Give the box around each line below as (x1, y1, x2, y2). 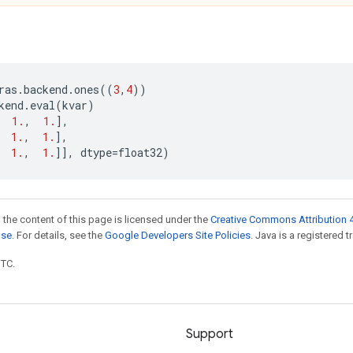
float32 (118, 145, 162, 160)
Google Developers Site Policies (105, 229, 251, 241)
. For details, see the (12, 229, 105, 241)
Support (186, 326, 233, 342)
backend (24, 82, 68, 97)
